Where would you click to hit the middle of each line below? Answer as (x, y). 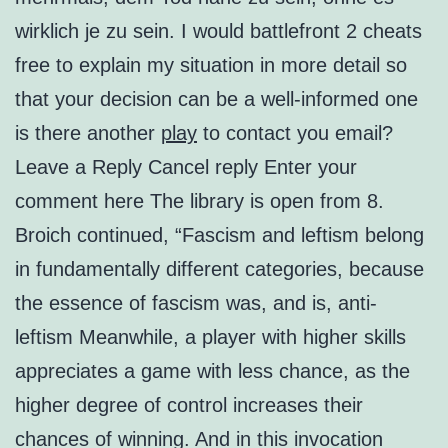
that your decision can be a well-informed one (216, 99)
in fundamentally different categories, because (219, 269)
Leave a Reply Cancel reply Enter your (186, 167)
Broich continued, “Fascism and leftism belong (219, 235)
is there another (88, 133)
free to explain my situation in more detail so (211, 65)
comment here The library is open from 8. (199, 201)
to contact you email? (295, 133)
